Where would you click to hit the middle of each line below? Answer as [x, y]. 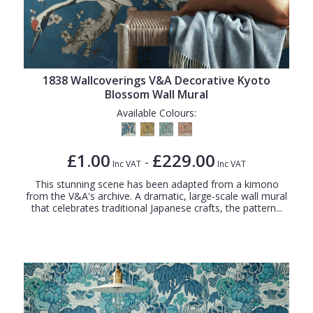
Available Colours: [156, 112]
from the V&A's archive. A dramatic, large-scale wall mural [156, 196]
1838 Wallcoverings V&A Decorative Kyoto [156, 80]
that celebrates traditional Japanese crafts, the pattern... [156, 208]
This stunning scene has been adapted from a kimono [156, 184]
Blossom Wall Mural [156, 94]
